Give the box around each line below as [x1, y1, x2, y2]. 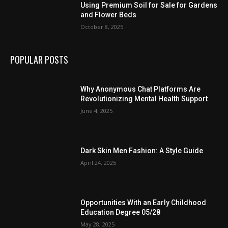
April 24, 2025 [80, 159, 117, 167]
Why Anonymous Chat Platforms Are [80, 84, 201, 93]
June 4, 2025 [80, 106, 113, 115]
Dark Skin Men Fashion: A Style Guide [80, 147, 204, 155]
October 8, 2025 [80, 22, 124, 31]
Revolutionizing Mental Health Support [80, 94, 208, 103]
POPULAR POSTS [10, 52, 68, 66]
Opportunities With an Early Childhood [80, 198, 207, 207]
